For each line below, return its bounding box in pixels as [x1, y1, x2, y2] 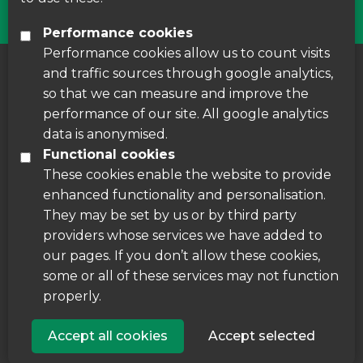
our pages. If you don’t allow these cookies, [43, 248, 320, 263]
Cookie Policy [229, 79, 315, 95]
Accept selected [208, 328, 315, 344]
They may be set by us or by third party [43, 207, 297, 223]
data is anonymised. [43, 126, 168, 142]
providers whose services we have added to [43, 228, 322, 243]
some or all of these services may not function [43, 268, 339, 284]
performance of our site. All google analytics [43, 106, 328, 122]
